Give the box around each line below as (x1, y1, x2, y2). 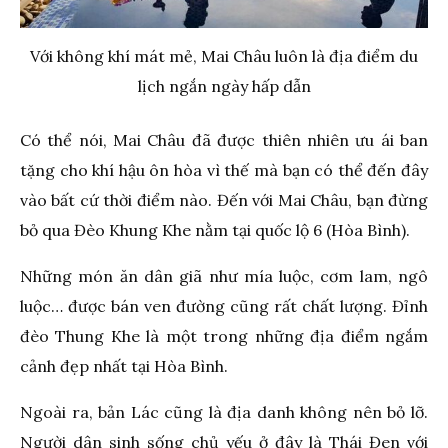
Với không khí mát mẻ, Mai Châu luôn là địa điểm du (30, 45, 418, 66)
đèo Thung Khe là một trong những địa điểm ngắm (20, 325, 428, 346)
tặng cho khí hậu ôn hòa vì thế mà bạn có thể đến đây (20, 159, 428, 180)
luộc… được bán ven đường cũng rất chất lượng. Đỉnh (20, 295, 428, 316)
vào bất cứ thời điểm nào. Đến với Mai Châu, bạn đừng (20, 189, 428, 210)
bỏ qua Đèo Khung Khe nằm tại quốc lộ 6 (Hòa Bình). (20, 219, 410, 240)
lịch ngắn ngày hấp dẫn (137, 75, 311, 96)
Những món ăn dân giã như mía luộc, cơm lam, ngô (20, 265, 428, 286)
